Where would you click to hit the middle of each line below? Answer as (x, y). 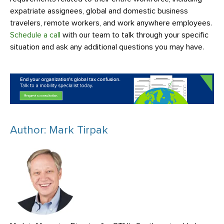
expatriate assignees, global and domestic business (99, 11)
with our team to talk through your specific (134, 35)
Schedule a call (35, 35)
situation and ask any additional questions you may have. (107, 47)
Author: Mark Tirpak (59, 131)
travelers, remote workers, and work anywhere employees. (111, 23)
